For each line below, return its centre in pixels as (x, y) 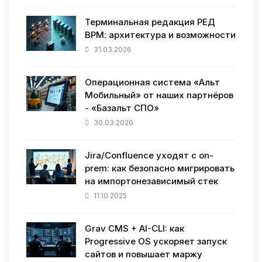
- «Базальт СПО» (122, 108)
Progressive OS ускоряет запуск (156, 242)
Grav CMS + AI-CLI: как (135, 229)
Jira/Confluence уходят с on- (149, 156)
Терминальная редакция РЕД (150, 22)
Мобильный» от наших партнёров (159, 95)
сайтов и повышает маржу (144, 254)
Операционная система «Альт (152, 82)
